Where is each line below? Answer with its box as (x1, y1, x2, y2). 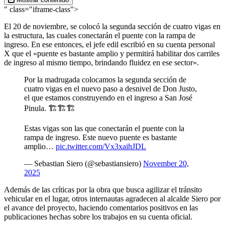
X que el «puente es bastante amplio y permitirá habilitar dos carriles (4, 49, 219, 58)
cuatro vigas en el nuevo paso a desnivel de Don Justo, (24, 84, 197, 93)
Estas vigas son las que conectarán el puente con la (24, 124, 184, 133)
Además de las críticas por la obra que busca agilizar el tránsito (4, 185, 202, 194)
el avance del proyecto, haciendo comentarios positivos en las (4, 203, 198, 212)
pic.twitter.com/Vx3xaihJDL (56, 142, 146, 151)
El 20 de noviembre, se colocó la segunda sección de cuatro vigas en (4, 22, 220, 31)
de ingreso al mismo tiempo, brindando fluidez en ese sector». (4, 58, 199, 67)
